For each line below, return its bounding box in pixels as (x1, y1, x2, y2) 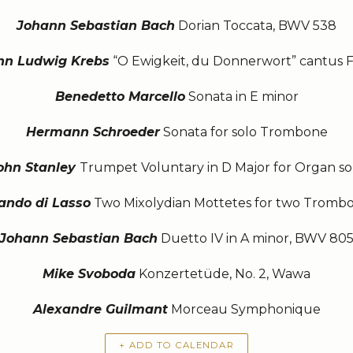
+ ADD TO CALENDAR (119, 340, 234, 351)
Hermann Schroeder (25, 124, 160, 139)
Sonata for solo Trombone (159, 124, 328, 139)
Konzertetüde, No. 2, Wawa (136, 266, 310, 281)
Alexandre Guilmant (32, 301, 168, 317)
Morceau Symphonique (167, 301, 321, 317)
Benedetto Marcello (54, 88, 185, 104)
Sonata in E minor (184, 88, 299, 104)
